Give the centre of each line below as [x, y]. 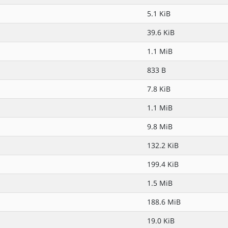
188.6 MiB [164, 202]
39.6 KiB [161, 32]
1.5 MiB [160, 183]
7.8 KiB [159, 89]
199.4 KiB [163, 164]
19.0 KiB [161, 221]
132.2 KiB [163, 145]
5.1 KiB [159, 13]
